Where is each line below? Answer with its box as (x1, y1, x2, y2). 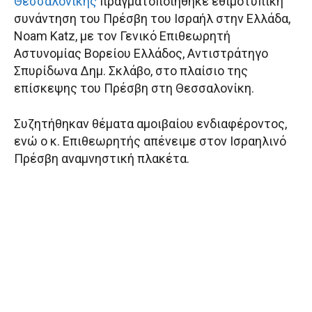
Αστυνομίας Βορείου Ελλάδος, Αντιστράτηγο (14, 45, 268, 61)
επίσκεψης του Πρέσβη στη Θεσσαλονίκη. (14, 80, 254, 95)
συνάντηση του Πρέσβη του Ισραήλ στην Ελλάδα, (14, 10, 290, 26)
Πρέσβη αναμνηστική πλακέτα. (14, 150, 189, 166)
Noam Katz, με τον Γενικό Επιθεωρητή (14, 28, 231, 43)
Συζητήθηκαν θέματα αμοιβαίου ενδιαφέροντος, (14, 116, 287, 131)
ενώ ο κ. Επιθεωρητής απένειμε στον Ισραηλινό (14, 133, 286, 148)
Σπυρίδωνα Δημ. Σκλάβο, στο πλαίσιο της (14, 63, 248, 78)
